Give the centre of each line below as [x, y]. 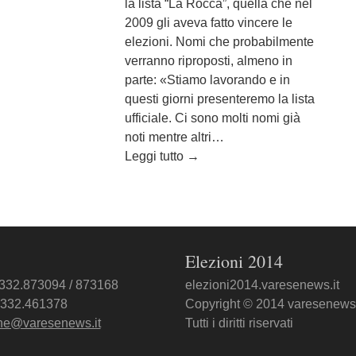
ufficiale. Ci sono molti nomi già [213, 118]
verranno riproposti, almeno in [209, 60]
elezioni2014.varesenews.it [263, 284]
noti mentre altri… [175, 137]
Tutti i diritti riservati [240, 323]
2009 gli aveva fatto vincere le [209, 22]
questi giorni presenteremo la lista [220, 99]
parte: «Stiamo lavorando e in [208, 79]
